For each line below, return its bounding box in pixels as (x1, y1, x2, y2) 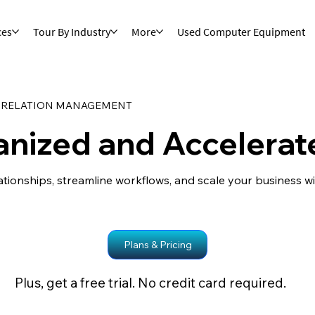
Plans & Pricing (123, 238, 192, 252)
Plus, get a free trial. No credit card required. (11, 274, 286, 291)
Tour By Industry (32, 25, 110, 39)
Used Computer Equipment (176, 25, 305, 39)
